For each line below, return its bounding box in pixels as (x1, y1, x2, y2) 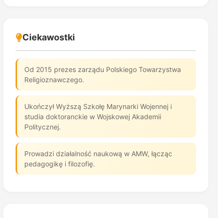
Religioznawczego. (24, 75, 84, 84)
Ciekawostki (22, 32, 75, 42)
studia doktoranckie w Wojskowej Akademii (24, 112, 161, 121)
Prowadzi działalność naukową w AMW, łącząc (24, 149, 172, 158)
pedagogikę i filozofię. (24, 160, 95, 168)
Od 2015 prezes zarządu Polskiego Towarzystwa (24, 65, 181, 73)
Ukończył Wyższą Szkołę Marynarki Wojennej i (24, 102, 172, 110)
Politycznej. (24, 123, 61, 131)
